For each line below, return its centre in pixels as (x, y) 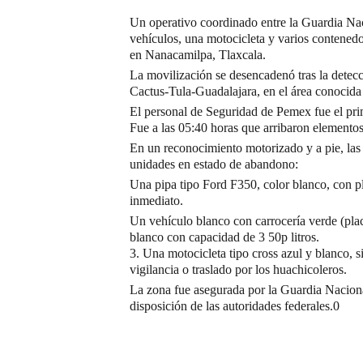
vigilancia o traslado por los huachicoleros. (238, 269)
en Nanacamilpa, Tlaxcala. (198, 54)
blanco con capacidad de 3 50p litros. (224, 237)
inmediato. (156, 200)
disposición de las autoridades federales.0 (235, 305)
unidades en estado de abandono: (214, 164)
